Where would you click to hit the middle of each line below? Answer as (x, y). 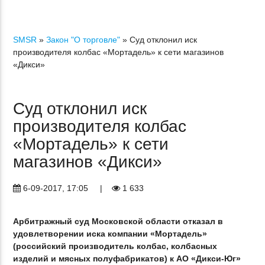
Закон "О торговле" (83, 39)
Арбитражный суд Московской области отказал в (118, 222)
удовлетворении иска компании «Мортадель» (110, 234)
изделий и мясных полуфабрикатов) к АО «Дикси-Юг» (127, 259)
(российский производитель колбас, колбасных (115, 246)
